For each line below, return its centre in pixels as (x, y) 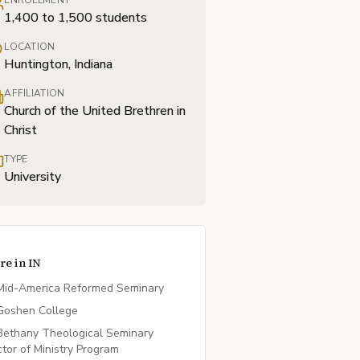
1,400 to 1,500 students (76, 18)
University (33, 177)
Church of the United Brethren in (95, 111)
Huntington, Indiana (59, 64)
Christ (21, 130)
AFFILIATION (35, 93)
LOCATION (30, 47)
